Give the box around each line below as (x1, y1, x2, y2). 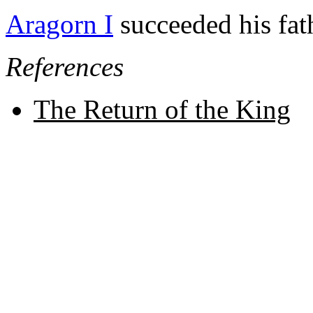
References (6, 51, 124, 82)
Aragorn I (6, 8, 113, 39)
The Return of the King (34, 94, 291, 124)
